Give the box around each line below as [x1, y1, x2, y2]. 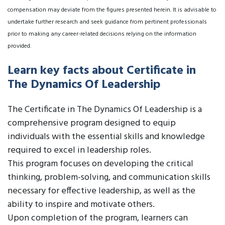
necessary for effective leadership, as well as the [8, 184, 195, 198]
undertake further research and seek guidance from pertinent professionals [8, 17, 207, 27]
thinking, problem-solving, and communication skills [8, 170, 210, 185]
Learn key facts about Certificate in [8, 61, 196, 80]
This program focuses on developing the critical [8, 157, 193, 171]
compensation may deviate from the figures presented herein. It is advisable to [8, 5, 216, 15]
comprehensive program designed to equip [8, 116, 176, 131]
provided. [8, 41, 31, 51]
